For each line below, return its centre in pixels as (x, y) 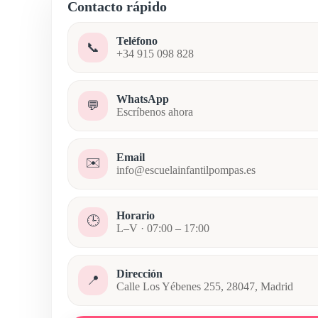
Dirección (139, 274)
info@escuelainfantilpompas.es (186, 170)
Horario (136, 215)
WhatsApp (143, 99)
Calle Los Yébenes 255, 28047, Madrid (205, 286)
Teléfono (137, 41)
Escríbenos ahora (155, 112)
